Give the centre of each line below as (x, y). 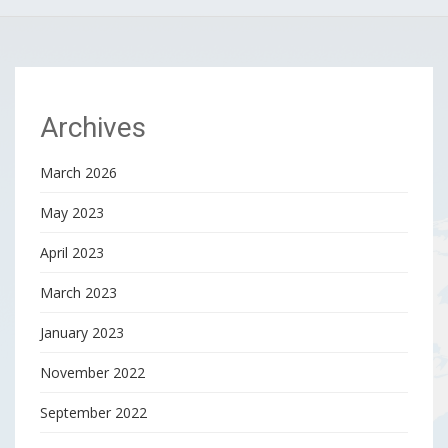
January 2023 (82, 332)
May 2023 (72, 212)
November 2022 (92, 372)
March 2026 (78, 172)
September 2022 (93, 412)
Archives (93, 127)
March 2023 (78, 292)
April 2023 (72, 252)
